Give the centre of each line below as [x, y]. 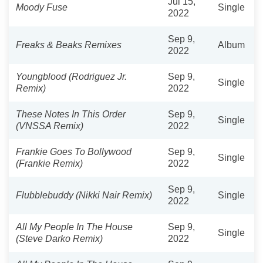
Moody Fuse [42, 7]
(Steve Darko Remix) [59, 238]
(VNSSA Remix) [50, 126]
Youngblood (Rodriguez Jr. [71, 76]
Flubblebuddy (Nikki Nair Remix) [84, 195]
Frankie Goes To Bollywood [74, 151]
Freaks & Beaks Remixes [69, 45]
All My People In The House [74, 227]
